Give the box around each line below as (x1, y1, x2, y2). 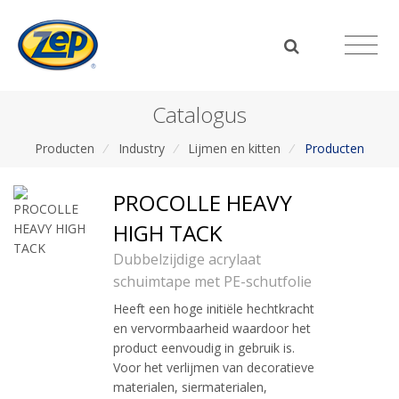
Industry (118, 139, 165, 157)
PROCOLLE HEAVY (113, 188, 292, 218)
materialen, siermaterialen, (113, 379, 267, 396)
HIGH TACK (113, 218, 223, 248)
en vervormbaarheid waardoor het (113, 320, 311, 338)
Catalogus (152, 99, 247, 129)
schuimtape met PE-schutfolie (113, 272, 312, 292)
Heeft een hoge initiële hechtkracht (113, 300, 314, 318)
